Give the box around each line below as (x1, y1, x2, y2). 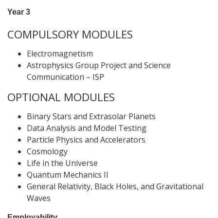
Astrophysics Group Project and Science (27, 60, 171, 71)
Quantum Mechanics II (27, 169, 109, 180)
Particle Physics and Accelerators (27, 134, 145, 145)
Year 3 (7, 8, 30, 16)
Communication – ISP (27, 72, 104, 82)
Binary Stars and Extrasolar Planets (27, 111, 156, 122)
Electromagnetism (27, 48, 93, 59)
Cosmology (27, 146, 68, 157)
